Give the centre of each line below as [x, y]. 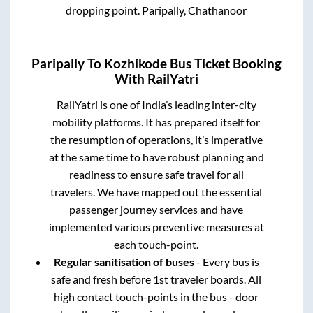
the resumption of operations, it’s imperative [156, 139]
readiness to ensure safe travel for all [156, 174]
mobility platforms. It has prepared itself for [156, 122]
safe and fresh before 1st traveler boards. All [156, 279]
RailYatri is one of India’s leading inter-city [156, 104]
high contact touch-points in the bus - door [156, 296]
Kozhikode [136, 63]
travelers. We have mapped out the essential [156, 191]
